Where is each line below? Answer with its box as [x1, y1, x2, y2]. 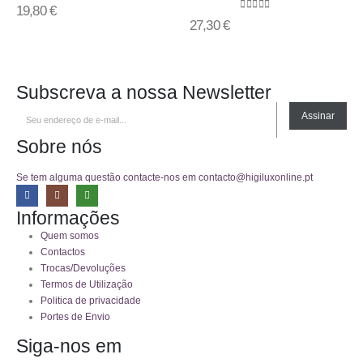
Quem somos [40, 230, 99, 241]
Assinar [301, 110, 335, 122]
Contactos [40, 246, 85, 258]
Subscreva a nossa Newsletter [16, 82, 271, 104]
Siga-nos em [16, 335, 122, 357]
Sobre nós [16, 136, 102, 158]
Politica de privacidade [40, 295, 141, 306]
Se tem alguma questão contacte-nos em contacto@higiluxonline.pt [16, 172, 313, 183]
